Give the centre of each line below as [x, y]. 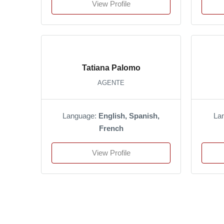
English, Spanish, [129, 115]
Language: [80, 115]
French [111, 128]
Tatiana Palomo [111, 67]
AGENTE [111, 82]
